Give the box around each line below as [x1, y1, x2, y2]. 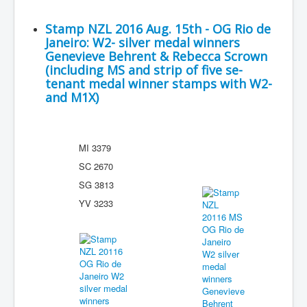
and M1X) [45, 89, 99, 106]
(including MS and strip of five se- [45, 62, 243, 78]
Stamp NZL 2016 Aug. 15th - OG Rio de [45, 21, 271, 37]
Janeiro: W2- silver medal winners [45, 34, 240, 51]
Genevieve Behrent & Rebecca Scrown [45, 48, 267, 64]
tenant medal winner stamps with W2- [45, 75, 272, 92]
